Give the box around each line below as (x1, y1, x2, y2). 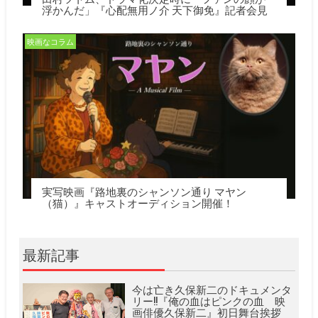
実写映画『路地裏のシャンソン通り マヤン (42, 183, 247, 199)
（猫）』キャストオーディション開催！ (42, 194, 234, 211)
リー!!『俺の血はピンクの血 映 (131, 292, 285, 309)
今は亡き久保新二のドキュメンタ (131, 281, 292, 297)
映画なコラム (27, 35, 75, 47)
